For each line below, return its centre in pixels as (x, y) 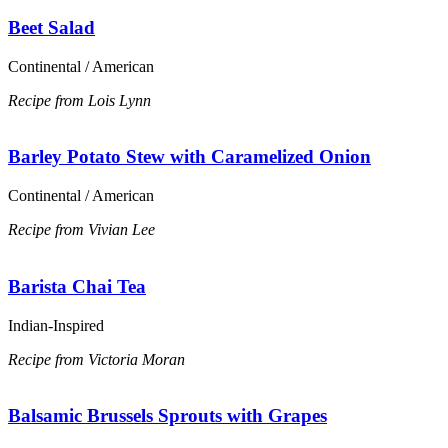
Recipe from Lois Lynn (79, 100)
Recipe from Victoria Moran (96, 359)
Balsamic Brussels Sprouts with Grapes (167, 416)
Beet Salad (51, 27)
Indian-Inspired (56, 325)
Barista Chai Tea (77, 286)
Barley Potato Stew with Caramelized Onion (189, 157)
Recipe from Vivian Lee (81, 230)
